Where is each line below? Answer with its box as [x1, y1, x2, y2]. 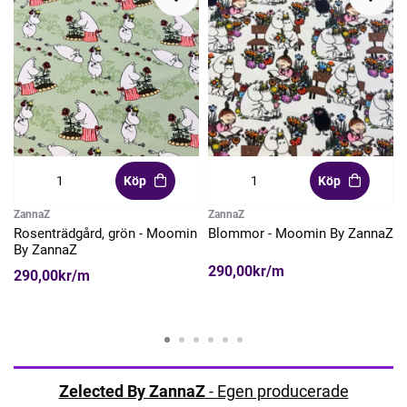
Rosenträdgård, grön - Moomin [14, 224, 197, 242]
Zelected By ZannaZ [58, 381, 205, 401]
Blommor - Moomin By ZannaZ [208, 224, 393, 242]
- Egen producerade [204, 381, 349, 401]
